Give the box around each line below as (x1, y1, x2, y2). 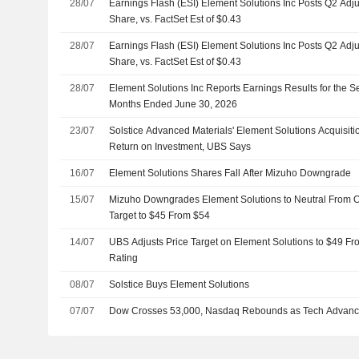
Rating (109, 252, 139, 264)
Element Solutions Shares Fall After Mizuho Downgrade (109, 167, 352, 179)
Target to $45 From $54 (109, 210, 211, 222)
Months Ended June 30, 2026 (109, 99, 238, 111)
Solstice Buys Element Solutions (109, 279, 250, 291)
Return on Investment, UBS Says (109, 141, 252, 153)
